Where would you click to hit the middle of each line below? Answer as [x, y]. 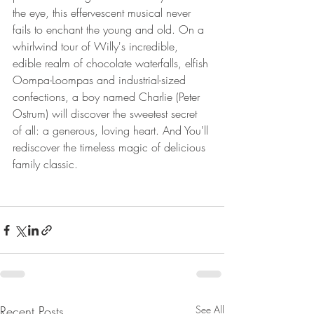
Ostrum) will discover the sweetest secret [107, 114]
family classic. [45, 164]
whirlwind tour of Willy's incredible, [97, 46]
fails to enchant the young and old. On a [110, 29]
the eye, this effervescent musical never [103, 13]
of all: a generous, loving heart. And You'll [112, 130]
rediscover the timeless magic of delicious [111, 147]
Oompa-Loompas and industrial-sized [101, 80]
